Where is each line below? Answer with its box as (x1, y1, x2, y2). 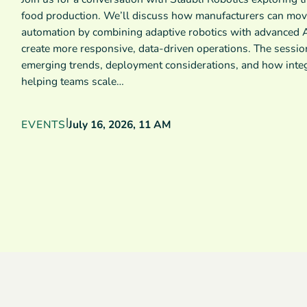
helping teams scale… (21, 73, 125, 89)
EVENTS (21, 117, 66, 133)
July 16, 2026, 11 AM (68, 117, 171, 133)
